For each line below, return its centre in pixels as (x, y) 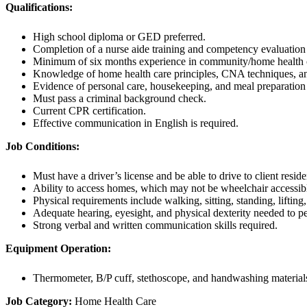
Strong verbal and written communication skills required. (155, 225)
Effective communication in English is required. (136, 123)
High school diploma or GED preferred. (119, 37)
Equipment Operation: (58, 249)
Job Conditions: (42, 147)
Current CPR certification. (89, 111)
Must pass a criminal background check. (120, 99)
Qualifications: (39, 8)
